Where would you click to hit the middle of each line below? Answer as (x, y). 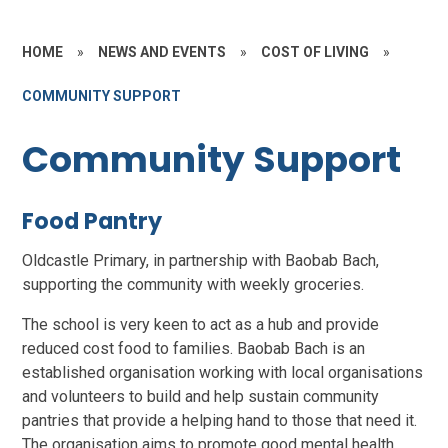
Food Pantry (92, 221)
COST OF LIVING (315, 51)
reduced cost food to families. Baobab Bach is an (194, 349)
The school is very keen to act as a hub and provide (201, 325)
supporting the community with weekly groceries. (193, 285)
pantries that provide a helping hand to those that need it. (220, 421)
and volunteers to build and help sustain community (201, 397)
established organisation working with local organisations (223, 373)
